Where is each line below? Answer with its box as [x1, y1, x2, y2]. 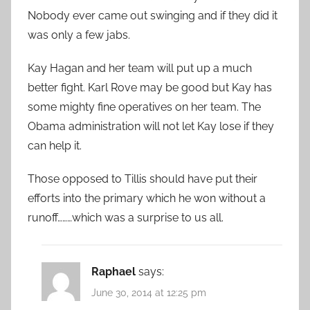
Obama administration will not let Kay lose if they [28, 120, 274, 134]
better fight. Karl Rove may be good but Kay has [28, 81, 272, 95]
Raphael [91, 265, 136, 279]
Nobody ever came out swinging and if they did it [28, 9, 277, 23]
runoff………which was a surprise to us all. [28, 211, 224, 225]
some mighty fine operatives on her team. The [28, 100, 261, 114]
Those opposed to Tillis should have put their [28, 172, 257, 186]
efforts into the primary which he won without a [28, 192, 266, 206]
